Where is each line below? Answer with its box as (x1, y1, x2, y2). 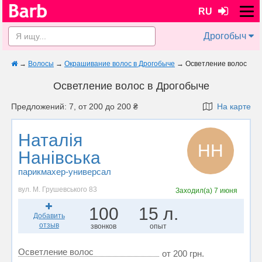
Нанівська (18, 148, 101, 167)
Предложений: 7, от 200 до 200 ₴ (11, 102, 138, 111)
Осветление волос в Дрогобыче (53, 80, 209, 92)
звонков (91, 222, 117, 230)
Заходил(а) (175, 187, 214, 195)
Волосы (28, 60, 54, 68)
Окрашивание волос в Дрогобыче (64, 60, 175, 68)
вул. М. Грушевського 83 (18, 185, 97, 194)
